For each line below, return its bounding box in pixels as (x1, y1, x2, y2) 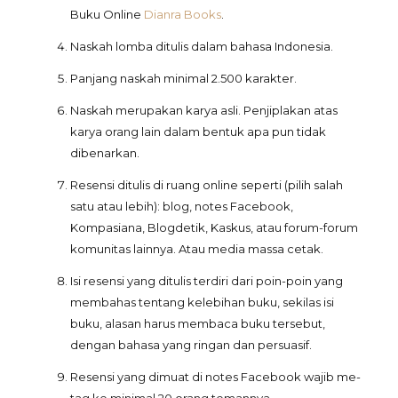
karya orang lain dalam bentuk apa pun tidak (70, 124, 326, 139)
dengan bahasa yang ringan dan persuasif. (70, 338, 312, 352)
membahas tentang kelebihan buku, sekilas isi (70, 295, 334, 309)
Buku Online (70, 7, 144, 21)
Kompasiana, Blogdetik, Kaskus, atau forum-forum (70, 220, 358, 235)
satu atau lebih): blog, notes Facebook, (70, 199, 293, 213)
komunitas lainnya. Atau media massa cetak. (70, 242, 323, 256)
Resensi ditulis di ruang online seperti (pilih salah (70, 178, 343, 192)
